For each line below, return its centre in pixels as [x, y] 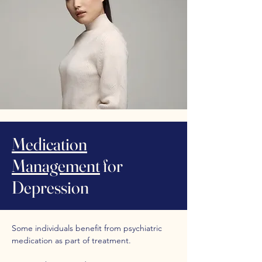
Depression [50, 187]
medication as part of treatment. [71, 240]
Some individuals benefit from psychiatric [87, 228]
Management [56, 166]
